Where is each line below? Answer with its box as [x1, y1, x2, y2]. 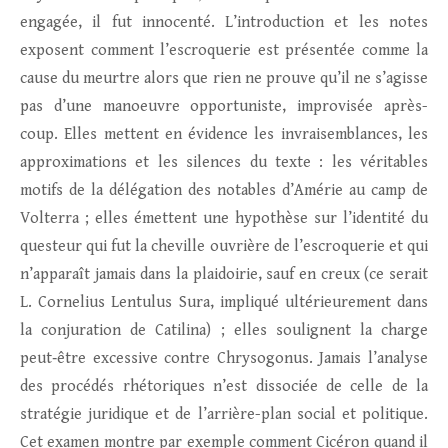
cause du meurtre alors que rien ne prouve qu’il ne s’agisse [20, 69, 428, 89]
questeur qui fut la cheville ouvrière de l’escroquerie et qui [20, 237, 428, 257]
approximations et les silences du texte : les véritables [20, 153, 428, 173]
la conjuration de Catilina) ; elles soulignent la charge [20, 321, 428, 341]
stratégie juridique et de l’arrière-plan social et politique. [20, 405, 428, 425]
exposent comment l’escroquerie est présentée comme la [20, 41, 428, 61]
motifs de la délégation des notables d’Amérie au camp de [20, 181, 428, 201]
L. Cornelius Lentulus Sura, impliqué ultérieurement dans [20, 293, 428, 313]
